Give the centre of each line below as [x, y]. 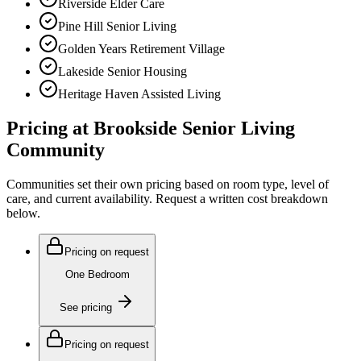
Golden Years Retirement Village [141, 49]
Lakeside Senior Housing [122, 72]
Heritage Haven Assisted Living [139, 94]
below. [23, 214]
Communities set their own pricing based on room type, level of [168, 185]
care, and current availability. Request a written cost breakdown [167, 199]
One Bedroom [97, 275]
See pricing [86, 307]
